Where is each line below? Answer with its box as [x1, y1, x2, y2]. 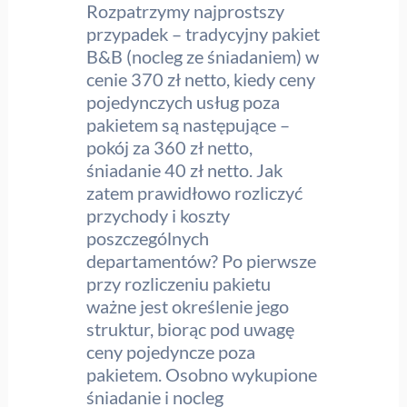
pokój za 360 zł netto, [86, 135, 253, 158]
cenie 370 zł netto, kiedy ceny [86, 67, 316, 90]
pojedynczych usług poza [86, 90, 281, 113]
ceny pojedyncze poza [86, 340, 256, 362]
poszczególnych [86, 226, 210, 249]
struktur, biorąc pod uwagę [86, 317, 295, 340]
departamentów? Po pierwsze [86, 249, 317, 272]
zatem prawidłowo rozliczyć [86, 181, 303, 203]
